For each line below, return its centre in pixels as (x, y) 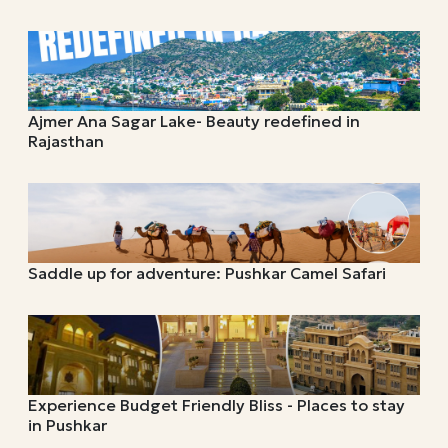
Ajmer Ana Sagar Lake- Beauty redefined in (194, 120)
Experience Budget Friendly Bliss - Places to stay (216, 404)
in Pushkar (67, 424)
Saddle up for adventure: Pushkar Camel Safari (207, 272)
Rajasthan (66, 140)
